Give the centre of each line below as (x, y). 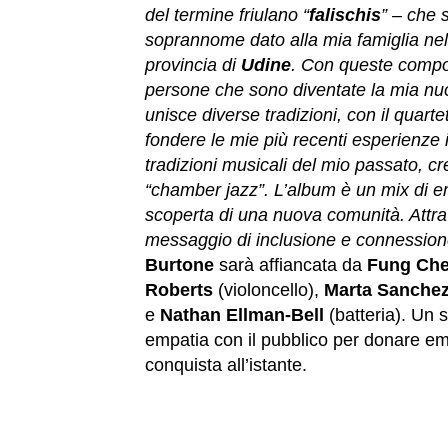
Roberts (179, 290)
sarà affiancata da (293, 265)
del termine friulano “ (227, 15)
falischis (345, 15)
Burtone (182, 265)
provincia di (193, 65)
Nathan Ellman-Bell (242, 315)
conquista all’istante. (226, 365)
